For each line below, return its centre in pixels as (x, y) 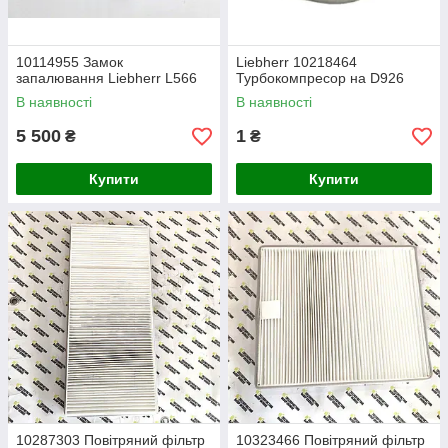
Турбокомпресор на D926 (320, 78)
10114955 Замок (69, 62)
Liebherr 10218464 (296, 62)
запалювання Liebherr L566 (106, 78)
